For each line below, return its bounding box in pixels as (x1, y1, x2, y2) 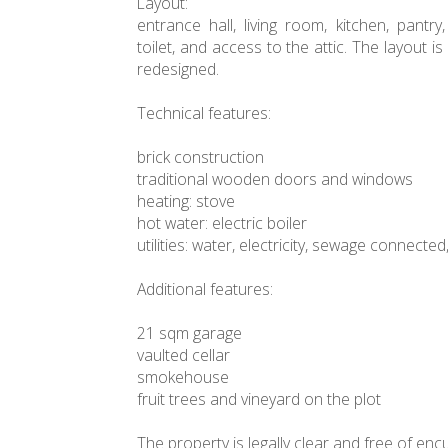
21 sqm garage (137, 322, 242, 345)
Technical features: (137, 102, 271, 125)
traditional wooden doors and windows (137, 168, 413, 191)
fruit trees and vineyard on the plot (137, 388, 381, 411)
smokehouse (137, 366, 229, 389)
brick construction (137, 146, 264, 169)
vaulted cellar (137, 344, 230, 367)
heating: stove (137, 190, 235, 213)
